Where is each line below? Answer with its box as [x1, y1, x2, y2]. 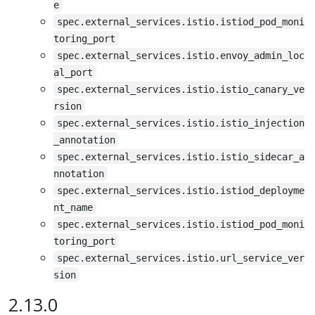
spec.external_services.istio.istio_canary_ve [57, 83, 305, 95]
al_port [53, 66, 93, 78]
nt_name [53, 201, 93, 213]
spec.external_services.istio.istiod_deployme [57, 184, 305, 196]
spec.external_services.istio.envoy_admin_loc [57, 49, 305, 61]
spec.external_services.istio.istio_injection [57, 117, 305, 129]
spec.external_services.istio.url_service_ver [57, 252, 305, 264]
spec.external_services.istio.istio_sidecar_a [57, 150, 305, 162]
